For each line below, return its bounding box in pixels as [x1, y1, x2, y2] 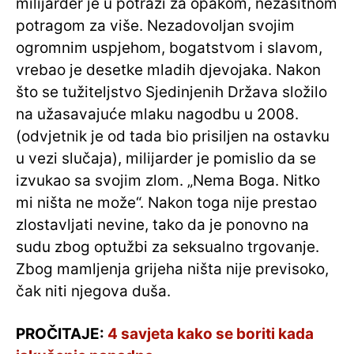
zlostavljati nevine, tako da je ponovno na [16, 216, 309, 235]
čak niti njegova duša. [16, 282, 171, 301]
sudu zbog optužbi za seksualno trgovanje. [16, 238, 319, 257]
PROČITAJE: [16, 325, 107, 344]
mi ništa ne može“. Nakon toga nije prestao [16, 194, 317, 213]
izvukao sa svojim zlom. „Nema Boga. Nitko [16, 171, 320, 190]
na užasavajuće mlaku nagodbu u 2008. [16, 105, 299, 124]
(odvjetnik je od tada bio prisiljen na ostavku [16, 127, 330, 146]
